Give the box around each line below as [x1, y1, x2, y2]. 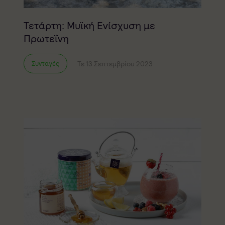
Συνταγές [31, 59, 59, 68]
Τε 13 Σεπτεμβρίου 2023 [77, 59, 153, 68]
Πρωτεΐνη [23, 32, 69, 46]
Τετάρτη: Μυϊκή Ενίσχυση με [23, 19, 155, 33]
